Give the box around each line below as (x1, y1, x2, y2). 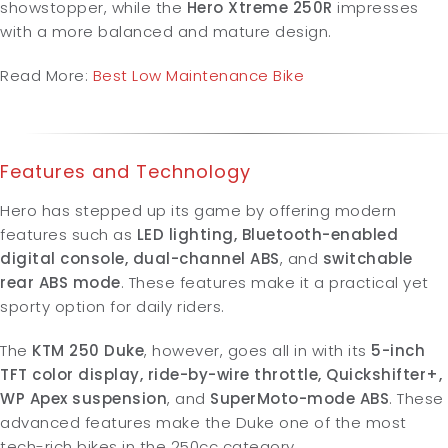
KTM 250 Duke (27, 339, 144, 361)
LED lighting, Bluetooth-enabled (136, 223, 398, 245)
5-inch (371, 339, 425, 361)
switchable (322, 247, 413, 269)
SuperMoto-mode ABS (210, 387, 389, 409)
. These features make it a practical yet (120, 271, 429, 293)
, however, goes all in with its (144, 339, 371, 361)
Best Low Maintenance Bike (88, 64, 304, 86)
